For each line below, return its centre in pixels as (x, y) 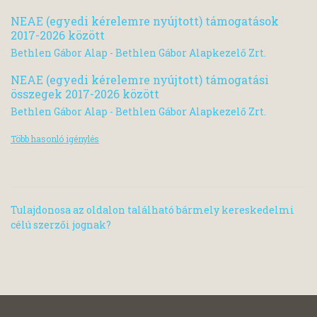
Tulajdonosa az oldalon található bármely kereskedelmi (152, 210)
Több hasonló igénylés (55, 139)
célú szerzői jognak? (61, 225)
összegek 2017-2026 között (85, 94)
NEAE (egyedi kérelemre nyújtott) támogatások (145, 21)
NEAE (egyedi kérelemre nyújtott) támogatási (140, 80)
